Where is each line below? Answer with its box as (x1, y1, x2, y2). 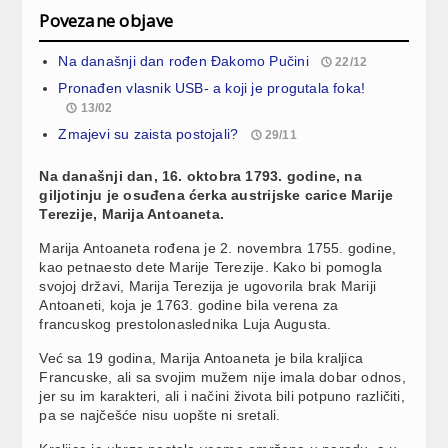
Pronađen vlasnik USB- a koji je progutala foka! (58, 79, 366, 96)
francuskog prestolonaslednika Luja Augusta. (39, 315, 332, 332)
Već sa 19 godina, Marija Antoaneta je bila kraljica (39, 349, 364, 366)
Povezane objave (39, 8, 174, 32)
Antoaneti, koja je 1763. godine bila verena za (39, 296, 339, 313)
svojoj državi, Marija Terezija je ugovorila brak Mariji (39, 277, 376, 294)
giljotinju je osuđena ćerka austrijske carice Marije (39, 186, 394, 203)
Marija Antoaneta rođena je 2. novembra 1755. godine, (39, 239, 397, 256)
